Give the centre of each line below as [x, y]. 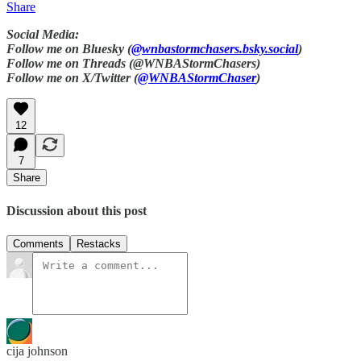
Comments [38, 243]
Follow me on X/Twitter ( [72, 78]
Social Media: [43, 35]
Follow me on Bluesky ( [69, 49]
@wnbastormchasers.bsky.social [215, 49]
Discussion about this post [77, 210]
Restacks [99, 243]
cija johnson [37, 351]
